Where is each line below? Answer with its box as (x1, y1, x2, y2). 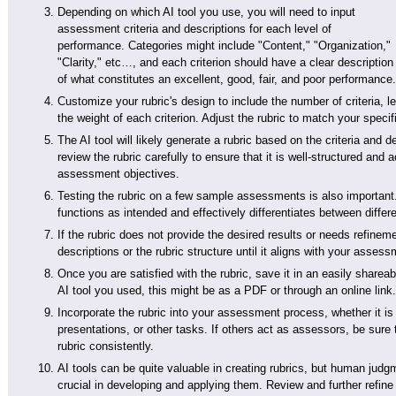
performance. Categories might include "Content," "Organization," (57, 39, 391, 52)
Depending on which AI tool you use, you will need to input (57, 5, 355, 19)
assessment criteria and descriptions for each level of (57, 22, 331, 35)
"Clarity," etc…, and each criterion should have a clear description (57, 56, 393, 69)
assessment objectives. (57, 167, 179, 180)
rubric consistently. (57, 339, 154, 353)
